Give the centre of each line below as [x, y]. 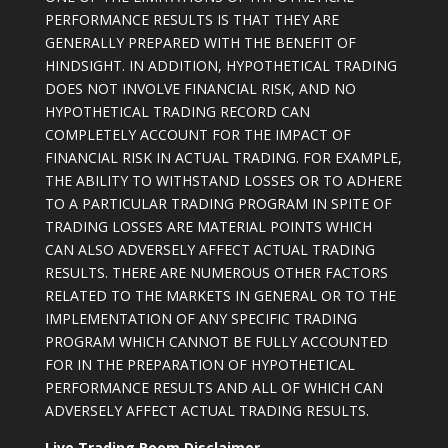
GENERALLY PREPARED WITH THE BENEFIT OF [200, 43]
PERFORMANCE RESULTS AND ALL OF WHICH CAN [213, 388]
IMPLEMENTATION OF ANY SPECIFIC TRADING [200, 319]
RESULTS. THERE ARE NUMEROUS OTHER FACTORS [216, 273]
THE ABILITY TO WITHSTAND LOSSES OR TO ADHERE [223, 181]
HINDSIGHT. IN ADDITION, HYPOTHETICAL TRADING [220, 66]
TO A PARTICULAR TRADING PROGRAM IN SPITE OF [218, 204]
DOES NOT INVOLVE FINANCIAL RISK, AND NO [200, 89]
